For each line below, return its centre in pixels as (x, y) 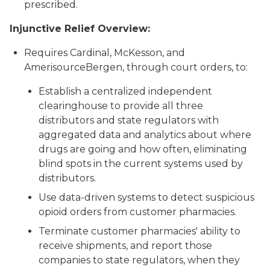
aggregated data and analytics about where (145, 135)
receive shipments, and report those (125, 246)
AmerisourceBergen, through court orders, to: (138, 67)
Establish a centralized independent (125, 91)
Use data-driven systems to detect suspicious (146, 197)
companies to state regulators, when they (139, 260)
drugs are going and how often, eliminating (143, 149)
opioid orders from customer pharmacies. (140, 212)
